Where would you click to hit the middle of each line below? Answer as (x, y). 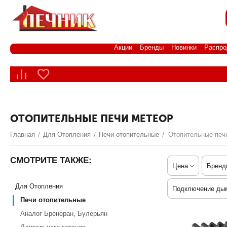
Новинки (184, 47)
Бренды (152, 47)
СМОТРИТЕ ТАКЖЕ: (51, 160)
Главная (23, 135)
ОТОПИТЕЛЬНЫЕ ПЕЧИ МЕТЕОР (92, 119)
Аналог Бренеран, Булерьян (64, 214)
